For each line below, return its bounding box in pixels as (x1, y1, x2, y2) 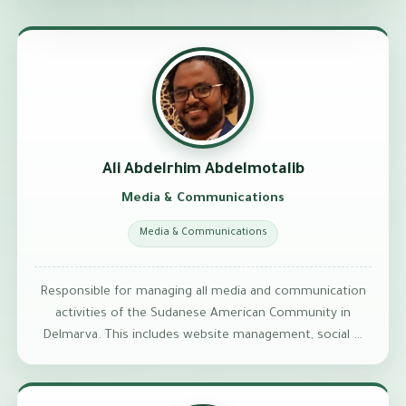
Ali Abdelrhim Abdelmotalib (101, 161, 304, 179)
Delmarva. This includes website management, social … (43, 329, 362, 343)
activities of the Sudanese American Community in (55, 307, 351, 322)
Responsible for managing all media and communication (40, 285, 366, 300)
